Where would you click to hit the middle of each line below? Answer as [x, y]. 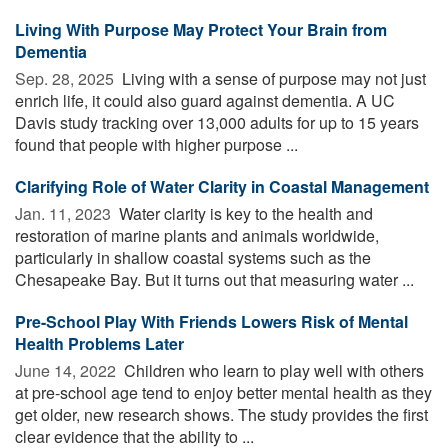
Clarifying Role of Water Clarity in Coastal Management [222, 187]
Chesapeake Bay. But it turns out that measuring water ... [214, 280]
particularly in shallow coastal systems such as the [193, 258]
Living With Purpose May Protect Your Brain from [201, 30]
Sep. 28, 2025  [66, 79]
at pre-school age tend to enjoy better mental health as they [223, 393]
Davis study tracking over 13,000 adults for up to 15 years [217, 123]
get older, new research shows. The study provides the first [221, 415]
